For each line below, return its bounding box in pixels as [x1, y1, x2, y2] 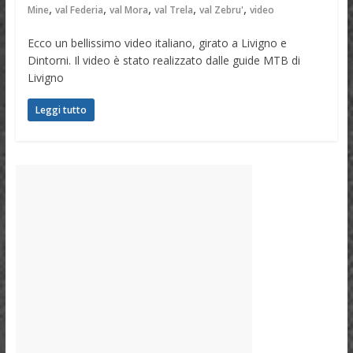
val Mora [109, 3, 148, 17]
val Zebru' [199, 3, 243, 17]
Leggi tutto [35, 103, 87, 117]
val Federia [54, 3, 103, 17]
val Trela [154, 3, 193, 17]
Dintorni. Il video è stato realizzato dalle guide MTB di [27, 53, 300, 69]
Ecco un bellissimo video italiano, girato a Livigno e [27, 35, 287, 51]
